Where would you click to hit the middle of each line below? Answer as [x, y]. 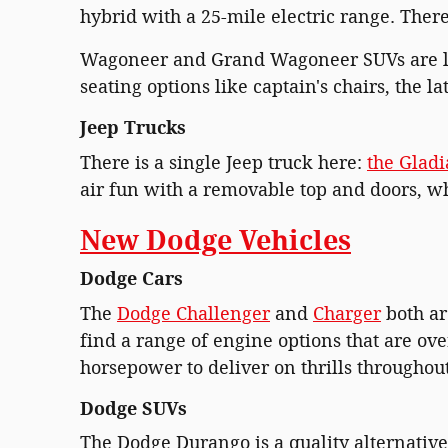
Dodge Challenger [193, 313]
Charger [347, 313]
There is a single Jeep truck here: [223, 162]
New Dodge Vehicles [215, 240]
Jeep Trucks [133, 128]
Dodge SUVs [133, 408]
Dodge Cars [131, 279]
